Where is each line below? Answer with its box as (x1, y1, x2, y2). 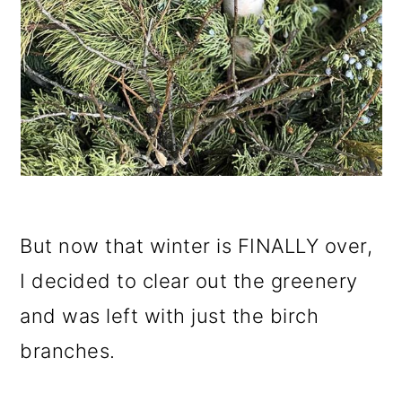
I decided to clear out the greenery (20, 269, 358, 293)
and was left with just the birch (20, 304, 319, 328)
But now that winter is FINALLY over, (20, 234, 373, 258)
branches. (20, 339, 116, 363)
